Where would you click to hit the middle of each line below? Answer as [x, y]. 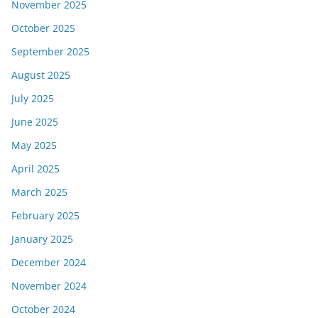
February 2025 [45, 215]
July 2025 [33, 98]
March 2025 [39, 192]
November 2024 [49, 286]
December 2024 [49, 262]
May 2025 [34, 145]
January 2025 [42, 239]
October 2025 [43, 28]
